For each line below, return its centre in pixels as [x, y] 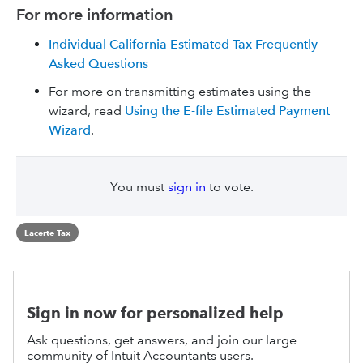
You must [139, 187]
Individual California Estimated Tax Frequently [183, 44]
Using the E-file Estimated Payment [227, 111]
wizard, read [87, 111]
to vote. [229, 187]
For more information [95, 15]
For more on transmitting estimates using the [180, 91]
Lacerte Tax [47, 233]
